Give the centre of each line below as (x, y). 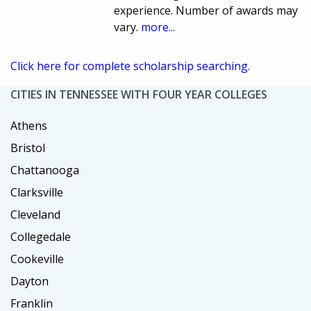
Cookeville (37, 259)
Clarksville (37, 192)
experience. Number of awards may (206, 10)
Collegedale (41, 236)
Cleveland (35, 214)
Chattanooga (45, 170)
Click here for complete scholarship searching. (130, 66)
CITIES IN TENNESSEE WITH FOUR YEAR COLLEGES (139, 94)
